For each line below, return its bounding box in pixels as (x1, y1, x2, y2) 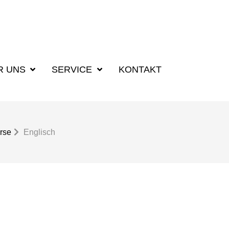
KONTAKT (118, 64, 162, 75)
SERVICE (52, 64, 95, 75)
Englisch (24, 128, 55, 136)
